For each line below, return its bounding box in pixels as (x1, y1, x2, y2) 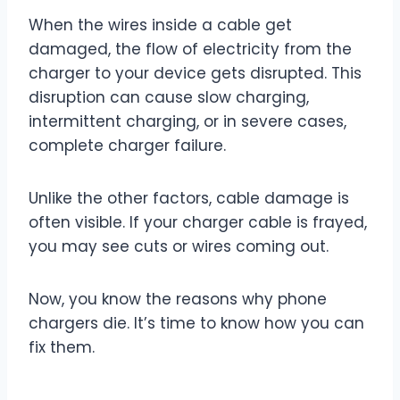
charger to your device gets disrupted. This (29, 62, 362, 85)
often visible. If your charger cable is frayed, (29, 212, 367, 234)
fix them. (29, 337, 95, 359)
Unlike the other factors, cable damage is (29, 187, 349, 210)
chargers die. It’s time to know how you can (29, 312, 364, 335)
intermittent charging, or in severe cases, (29, 111, 346, 133)
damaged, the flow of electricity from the (29, 38, 352, 61)
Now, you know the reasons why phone (29, 288, 327, 311)
